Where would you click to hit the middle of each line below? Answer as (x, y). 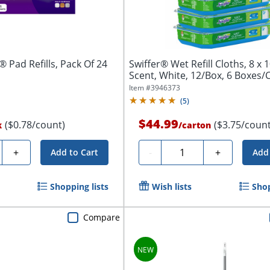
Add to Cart (75, 152)
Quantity (186, 151)
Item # (140, 88)
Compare (102, 217)
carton (197, 125)
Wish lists (172, 187)
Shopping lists (80, 187)
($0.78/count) (35, 125)
